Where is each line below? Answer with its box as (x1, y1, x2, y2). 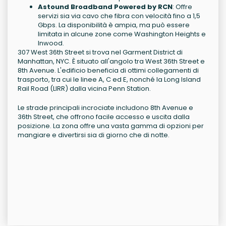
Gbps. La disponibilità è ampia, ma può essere (38, 20, 190, 30)
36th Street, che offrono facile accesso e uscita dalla (18, 112, 190, 122)
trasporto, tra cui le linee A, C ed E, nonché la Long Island (18, 75, 201, 84)
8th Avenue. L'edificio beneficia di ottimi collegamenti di (18, 66, 199, 75)
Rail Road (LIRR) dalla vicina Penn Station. (18, 84, 151, 93)
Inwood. (38, 38, 64, 48)
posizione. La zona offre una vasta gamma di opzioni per (18, 121, 204, 131)
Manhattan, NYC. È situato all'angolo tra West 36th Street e (18, 56, 205, 66)
